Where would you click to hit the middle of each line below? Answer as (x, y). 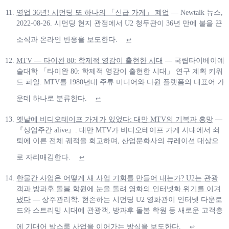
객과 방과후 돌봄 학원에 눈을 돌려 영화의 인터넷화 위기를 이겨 (119, 189)
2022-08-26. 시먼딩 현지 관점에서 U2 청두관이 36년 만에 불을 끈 (119, 24)
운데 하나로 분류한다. (52, 99)
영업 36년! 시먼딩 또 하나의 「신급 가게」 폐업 (93, 13)
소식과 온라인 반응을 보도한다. (67, 40)
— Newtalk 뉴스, (196, 13)
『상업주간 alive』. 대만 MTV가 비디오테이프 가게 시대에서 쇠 (118, 130)
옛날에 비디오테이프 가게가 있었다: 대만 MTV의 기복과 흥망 (115, 120)
